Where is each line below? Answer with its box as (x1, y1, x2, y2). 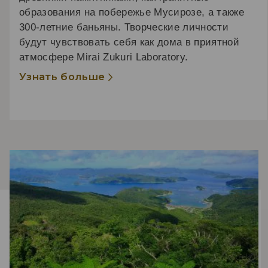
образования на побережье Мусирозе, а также (19, 7, 245, 19)
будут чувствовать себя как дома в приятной (19, 36, 240, 48)
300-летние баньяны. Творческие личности (19, 22, 229, 33)
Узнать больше (19, 71, 105, 83)
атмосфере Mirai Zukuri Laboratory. (19, 51, 188, 63)
